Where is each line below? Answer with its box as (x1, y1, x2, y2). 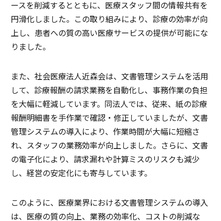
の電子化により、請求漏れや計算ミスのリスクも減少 (11, 152, 200, 165)
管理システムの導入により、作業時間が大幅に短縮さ (11, 125, 200, 137)
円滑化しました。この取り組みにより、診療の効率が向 (11, 12, 208, 25)
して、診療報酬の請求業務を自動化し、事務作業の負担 (11, 83, 208, 96)
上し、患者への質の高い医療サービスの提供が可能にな (11, 26, 209, 38)
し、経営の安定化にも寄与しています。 (11, 166, 152, 179)
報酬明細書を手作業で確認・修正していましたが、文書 (11, 111, 209, 123)
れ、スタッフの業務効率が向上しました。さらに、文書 (11, 139, 209, 151)
